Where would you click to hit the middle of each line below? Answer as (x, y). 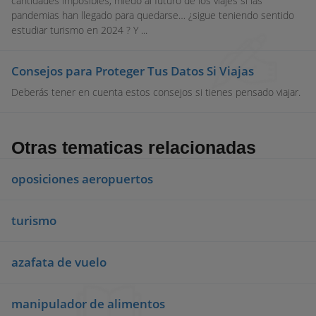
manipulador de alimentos (88, 304)
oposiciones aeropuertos (82, 179)
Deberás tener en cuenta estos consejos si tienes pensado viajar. (156, 92)
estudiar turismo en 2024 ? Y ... (79, 30)
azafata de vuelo (59, 262)
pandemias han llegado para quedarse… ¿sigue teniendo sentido (153, 15)
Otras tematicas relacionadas (134, 147)
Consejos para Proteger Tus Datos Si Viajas (133, 71)
